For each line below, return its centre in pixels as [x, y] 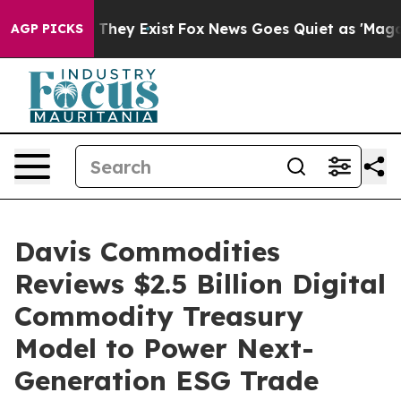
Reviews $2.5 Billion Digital [200, 284]
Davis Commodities [147, 252]
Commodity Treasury [159, 316]
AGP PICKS [47, 29]
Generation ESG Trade [166, 380]
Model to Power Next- [164, 348]
